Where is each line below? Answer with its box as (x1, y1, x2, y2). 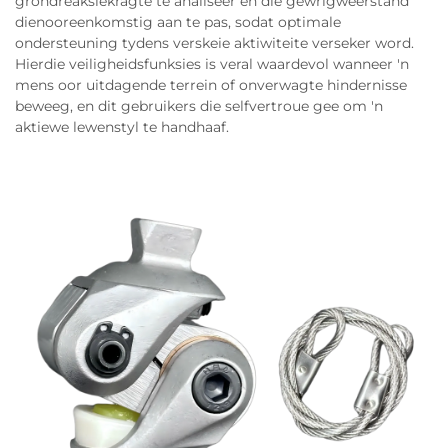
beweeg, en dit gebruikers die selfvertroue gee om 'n (15, 96, 383, 115)
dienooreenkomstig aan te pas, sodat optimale (15, 12, 341, 31)
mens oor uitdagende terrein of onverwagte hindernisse (15, 75, 407, 94)
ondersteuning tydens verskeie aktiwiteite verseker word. (15, 33, 414, 52)
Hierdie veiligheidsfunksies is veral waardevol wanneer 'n (15, 54, 409, 73)
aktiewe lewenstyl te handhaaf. (15, 117, 229, 136)
